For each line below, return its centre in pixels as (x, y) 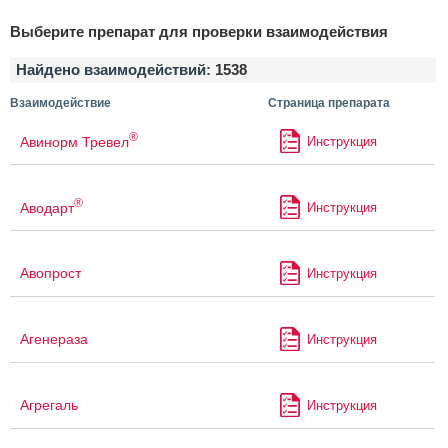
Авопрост (50, 273)
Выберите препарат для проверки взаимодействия (199, 32)
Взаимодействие (60, 103)
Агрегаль (49, 405)
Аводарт (47, 207)
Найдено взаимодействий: (115, 70)
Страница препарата (328, 103)
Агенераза (54, 339)
